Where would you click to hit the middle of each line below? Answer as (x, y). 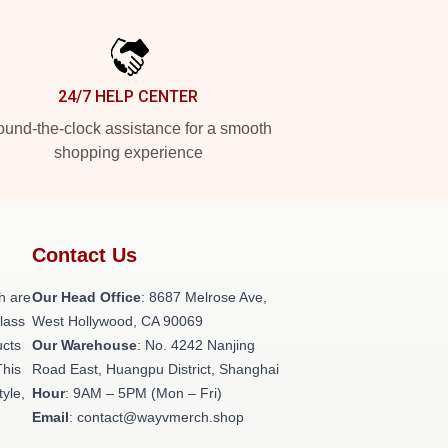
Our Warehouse (84, 345)
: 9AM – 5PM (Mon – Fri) (143, 393)
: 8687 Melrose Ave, (204, 297)
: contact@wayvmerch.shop (156, 417)
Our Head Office (86, 297)
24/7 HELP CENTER (128, 96)
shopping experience (128, 152)
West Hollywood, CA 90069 (117, 321)
